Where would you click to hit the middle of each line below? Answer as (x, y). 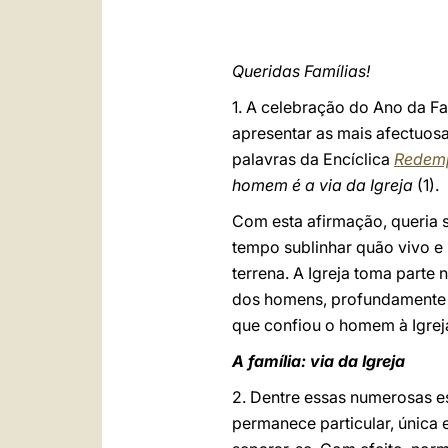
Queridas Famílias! (301, 71)
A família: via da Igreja (318, 361)
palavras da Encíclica (313, 159)
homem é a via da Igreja (322, 185)
